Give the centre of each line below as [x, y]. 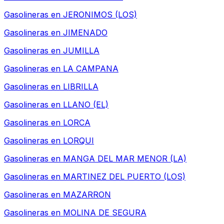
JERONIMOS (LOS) [100, 15]
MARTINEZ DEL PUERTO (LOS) [124, 177]
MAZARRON [87, 195]
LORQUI [78, 141]
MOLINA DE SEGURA [105, 213]
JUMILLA [81, 51]
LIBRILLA [81, 87]
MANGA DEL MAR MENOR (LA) [125, 159]
